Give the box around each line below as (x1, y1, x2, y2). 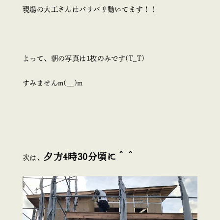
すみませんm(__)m (22, 80, 83, 86)
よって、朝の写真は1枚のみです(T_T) (22, 55, 145, 62)
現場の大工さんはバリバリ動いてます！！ (22, 5, 157, 13)
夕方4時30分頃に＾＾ (44, 152, 136, 162)
